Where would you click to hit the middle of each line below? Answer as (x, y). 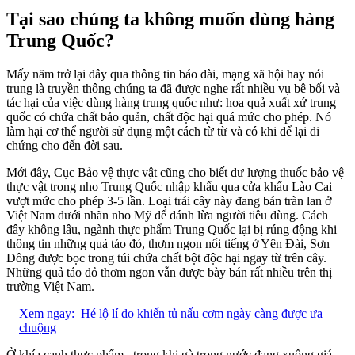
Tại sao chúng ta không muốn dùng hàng (170, 19)
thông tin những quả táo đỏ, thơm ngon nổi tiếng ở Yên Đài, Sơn (168, 243)
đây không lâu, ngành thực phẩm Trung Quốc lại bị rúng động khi (172, 229)
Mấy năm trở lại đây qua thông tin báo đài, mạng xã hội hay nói (165, 74)
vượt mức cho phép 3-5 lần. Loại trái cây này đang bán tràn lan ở (169, 200)
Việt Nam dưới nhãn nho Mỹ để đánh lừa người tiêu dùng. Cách (167, 215)
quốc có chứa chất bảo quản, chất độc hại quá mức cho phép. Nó (169, 116)
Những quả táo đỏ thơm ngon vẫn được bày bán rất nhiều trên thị (169, 272)
